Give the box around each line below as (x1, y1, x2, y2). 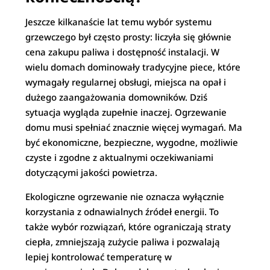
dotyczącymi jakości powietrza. (25, 166, 158, 178)
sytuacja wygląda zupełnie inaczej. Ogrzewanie (25, 106, 227, 118)
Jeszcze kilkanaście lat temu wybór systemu (25, 16, 212, 28)
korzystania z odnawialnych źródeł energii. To (25, 206, 219, 218)
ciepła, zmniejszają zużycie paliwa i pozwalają (25, 236, 221, 248)
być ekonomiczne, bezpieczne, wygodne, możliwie (25, 136, 239, 148)
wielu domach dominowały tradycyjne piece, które (25, 61, 241, 73)
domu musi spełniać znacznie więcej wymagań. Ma (25, 121, 243, 133)
